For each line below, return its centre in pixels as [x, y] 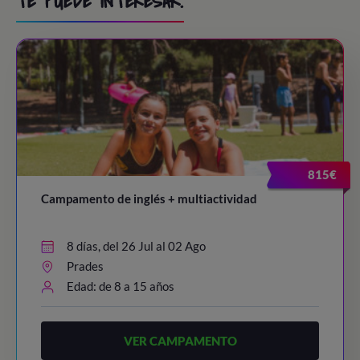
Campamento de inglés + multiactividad [149, 198]
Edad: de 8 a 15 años [121, 286]
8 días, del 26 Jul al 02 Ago [136, 246]
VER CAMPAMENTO [180, 340]
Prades [85, 266]
